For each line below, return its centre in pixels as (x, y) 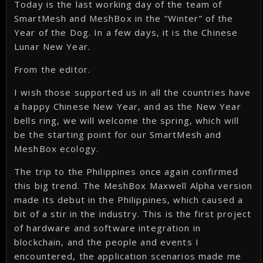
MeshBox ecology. (57, 149)
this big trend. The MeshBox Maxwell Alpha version (134, 186)
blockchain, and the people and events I (107, 242)
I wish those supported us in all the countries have (133, 92)
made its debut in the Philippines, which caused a (129, 200)
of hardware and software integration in (107, 228)
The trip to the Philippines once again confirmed (127, 172)
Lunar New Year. (52, 47)
